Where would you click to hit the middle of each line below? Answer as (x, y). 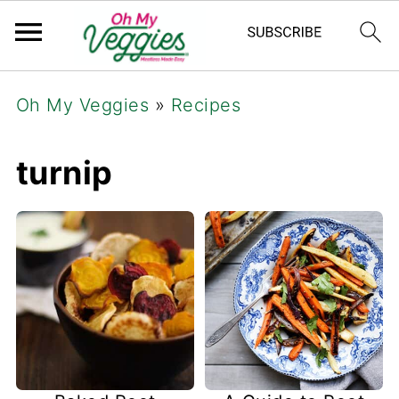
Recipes (206, 105)
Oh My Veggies (82, 105)
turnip (64, 173)
